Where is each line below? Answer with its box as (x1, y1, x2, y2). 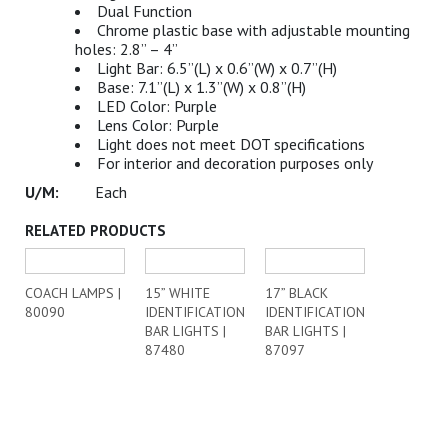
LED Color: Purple (97, 96, 217, 116)
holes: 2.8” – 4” (75, 39, 178, 59)
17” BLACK (265, 284, 328, 302)
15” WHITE (145, 284, 210, 302)
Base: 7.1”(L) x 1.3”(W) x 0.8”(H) (97, 77, 306, 97)
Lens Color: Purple (97, 115, 219, 135)
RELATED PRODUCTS (25, 221, 166, 240)
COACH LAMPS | (25, 284, 121, 302)
